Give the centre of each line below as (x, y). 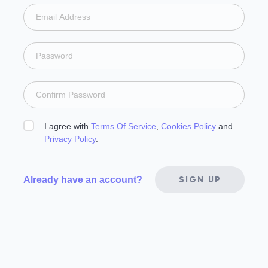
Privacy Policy (70, 139)
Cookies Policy (188, 126)
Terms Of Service (124, 126)
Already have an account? (83, 179)
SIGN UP (200, 180)
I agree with (66, 126)
